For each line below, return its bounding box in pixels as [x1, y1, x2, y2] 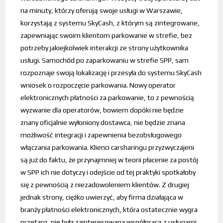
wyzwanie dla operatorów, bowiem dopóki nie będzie [20, 106, 184, 114]
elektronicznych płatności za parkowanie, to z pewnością [20, 94, 195, 102]
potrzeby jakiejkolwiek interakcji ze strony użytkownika [20, 44, 189, 52]
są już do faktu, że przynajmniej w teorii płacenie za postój [20, 156, 199, 164]
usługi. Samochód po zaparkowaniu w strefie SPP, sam [20, 56, 189, 65]
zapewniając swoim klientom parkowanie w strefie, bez [20, 31, 193, 40]
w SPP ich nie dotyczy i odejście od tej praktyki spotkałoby [20, 168, 196, 177]
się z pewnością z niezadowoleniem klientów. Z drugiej [20, 181, 190, 189]
